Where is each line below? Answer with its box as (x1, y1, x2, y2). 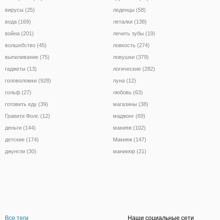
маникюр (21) (113, 148, 146, 154)
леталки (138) (113, 18, 147, 25)
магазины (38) (113, 101, 148, 107)
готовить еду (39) (5, 101, 48, 107)
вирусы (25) (5, 6, 35, 13)
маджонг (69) (113, 112, 145, 119)
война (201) (5, 30, 34, 36)
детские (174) (5, 136, 39, 142)
